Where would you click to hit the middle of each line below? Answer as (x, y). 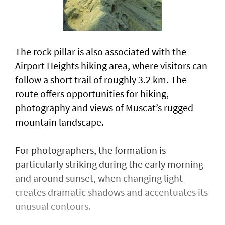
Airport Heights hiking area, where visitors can (111, 66)
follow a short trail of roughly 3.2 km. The (101, 80)
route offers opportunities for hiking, (92, 94)
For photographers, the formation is (90, 150)
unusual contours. (53, 206)
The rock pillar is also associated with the (101, 52)
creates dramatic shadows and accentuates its (111, 192)
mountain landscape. (60, 122)
